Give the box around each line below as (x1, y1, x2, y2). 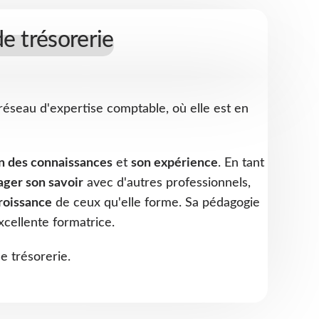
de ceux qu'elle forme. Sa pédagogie (52, 196, 260, 209)
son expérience (131, 156, 218, 169)
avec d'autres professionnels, (83, 176, 251, 189)
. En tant (218, 156, 264, 169)
